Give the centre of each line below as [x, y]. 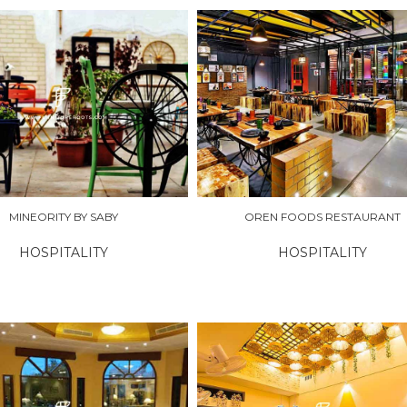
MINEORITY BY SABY [63, 217]
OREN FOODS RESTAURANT [323, 217]
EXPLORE [248, 103]
